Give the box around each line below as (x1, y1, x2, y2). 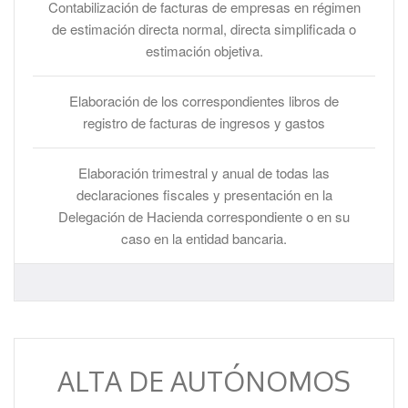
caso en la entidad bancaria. (121, 229, 287, 248)
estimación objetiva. (145, 41, 263, 60)
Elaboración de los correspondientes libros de (69, 91, 339, 110)
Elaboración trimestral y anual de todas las (78, 163, 330, 182)
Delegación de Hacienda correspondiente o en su (58, 207, 350, 226)
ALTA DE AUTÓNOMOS (57, 363, 351, 398)
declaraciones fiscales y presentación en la (76, 185, 332, 204)
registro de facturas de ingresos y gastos (83, 113, 325, 132)
